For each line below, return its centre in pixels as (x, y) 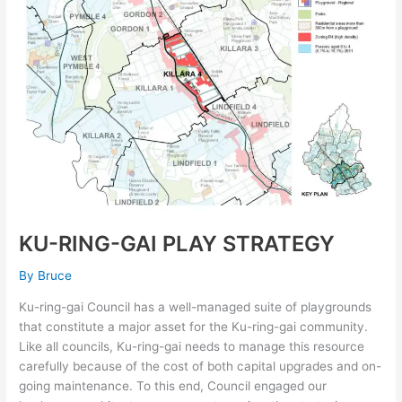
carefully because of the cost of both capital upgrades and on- (201, 366)
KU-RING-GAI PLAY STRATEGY (177, 244)
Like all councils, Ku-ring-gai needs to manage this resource (192, 346)
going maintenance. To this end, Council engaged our (173, 385)
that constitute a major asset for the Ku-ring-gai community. (194, 326)
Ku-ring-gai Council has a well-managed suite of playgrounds (196, 306)
